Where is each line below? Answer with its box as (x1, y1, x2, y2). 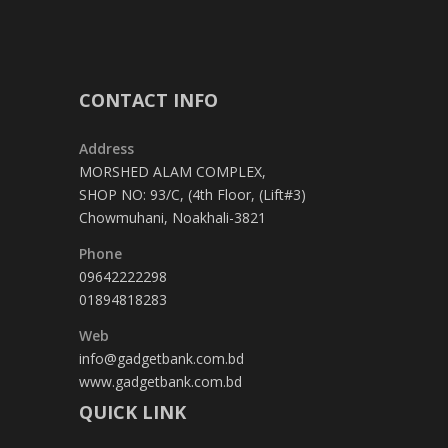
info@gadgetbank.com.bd (79, 349, 244, 368)
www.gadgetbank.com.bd (79, 372, 242, 391)
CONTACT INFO (79, 88, 218, 112)
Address (79, 139, 134, 158)
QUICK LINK (79, 400, 186, 424)
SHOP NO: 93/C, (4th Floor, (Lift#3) (79, 185, 306, 204)
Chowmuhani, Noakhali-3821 (79, 208, 266, 227)
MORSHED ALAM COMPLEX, (79, 162, 266, 181)
